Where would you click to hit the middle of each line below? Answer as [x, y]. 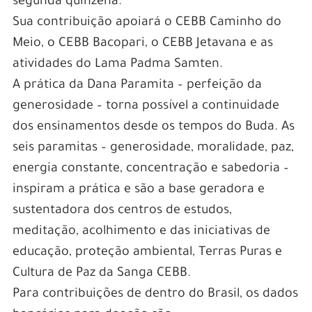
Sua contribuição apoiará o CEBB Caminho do [147, 23]
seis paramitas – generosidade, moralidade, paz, [153, 149]
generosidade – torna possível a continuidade [146, 107]
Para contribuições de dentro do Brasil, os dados [155, 295]
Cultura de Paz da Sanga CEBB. [101, 274]
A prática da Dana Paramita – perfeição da [137, 86]
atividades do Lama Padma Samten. [117, 65]
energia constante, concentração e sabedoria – [150, 170]
